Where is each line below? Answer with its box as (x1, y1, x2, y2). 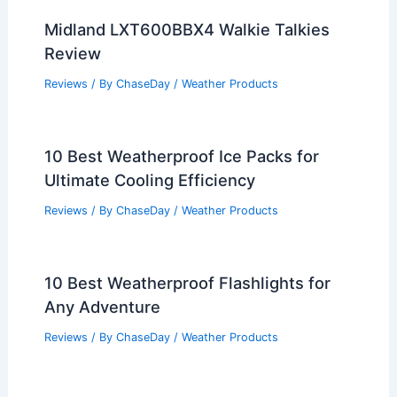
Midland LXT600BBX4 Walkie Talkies (43, 19, 330, 40)
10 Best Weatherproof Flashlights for (43, 272, 331, 292)
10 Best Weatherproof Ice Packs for (43, 146, 319, 167)
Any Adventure (43, 296, 160, 316)
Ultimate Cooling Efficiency (43, 170, 255, 191)
